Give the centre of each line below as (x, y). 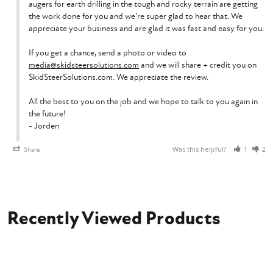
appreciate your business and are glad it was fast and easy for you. (146, 28)
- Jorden (44, 126)
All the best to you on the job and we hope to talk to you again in (143, 101)
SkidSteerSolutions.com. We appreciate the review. (119, 77)
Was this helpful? (200, 149)
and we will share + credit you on (198, 65)
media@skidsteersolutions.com (84, 65)
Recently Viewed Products (114, 218)
